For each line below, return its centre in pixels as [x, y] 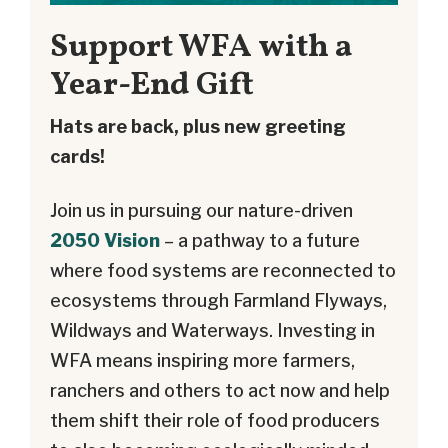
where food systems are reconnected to [223, 271]
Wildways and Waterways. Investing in [212, 331]
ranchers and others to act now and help [220, 391]
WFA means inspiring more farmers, [202, 361]
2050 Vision [105, 241]
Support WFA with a [201, 47]
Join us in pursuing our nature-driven [201, 211]
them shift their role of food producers [215, 421]
